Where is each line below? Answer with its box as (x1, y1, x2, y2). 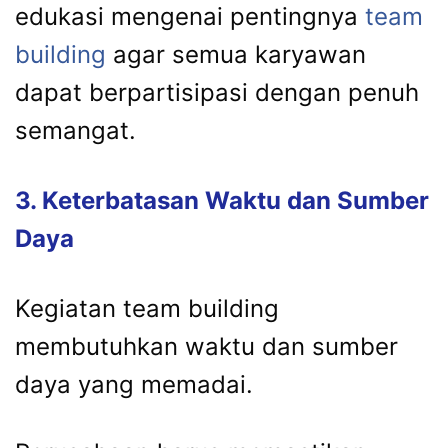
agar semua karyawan (106, 40, 366, 70)
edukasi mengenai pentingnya (15, 2, 365, 32)
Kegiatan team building (15, 294, 279, 324)
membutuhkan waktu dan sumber (15, 332, 398, 362)
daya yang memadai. (15, 370, 253, 400)
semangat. (15, 116, 136, 146)
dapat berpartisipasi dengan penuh (15, 78, 419, 108)
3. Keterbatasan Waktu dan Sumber (15, 186, 429, 216)
